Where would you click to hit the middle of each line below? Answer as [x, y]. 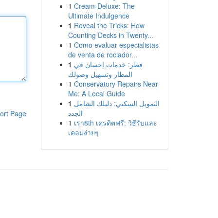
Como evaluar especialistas [116, 45]
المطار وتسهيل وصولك [100, 74]
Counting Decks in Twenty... [110, 35]
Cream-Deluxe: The [104, 6]
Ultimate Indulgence [99, 16]
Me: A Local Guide [96, 93]
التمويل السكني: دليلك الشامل [117, 103]
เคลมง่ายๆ [83, 132]
